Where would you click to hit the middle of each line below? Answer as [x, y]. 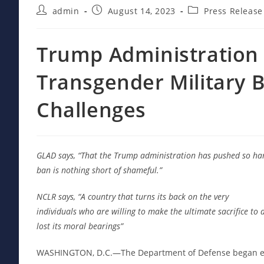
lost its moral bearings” [80, 226]
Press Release [233, 11]
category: [207, 21]
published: [115, 21]
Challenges [92, 109]
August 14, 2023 [141, 11]
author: [52, 21]
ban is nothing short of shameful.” [99, 170]
